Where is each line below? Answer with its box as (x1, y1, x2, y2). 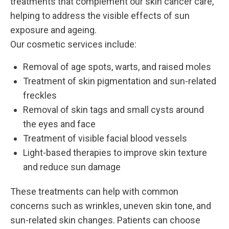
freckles (23, 90, 57, 101)
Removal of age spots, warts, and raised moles (23, 61, 211, 73)
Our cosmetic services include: (10, 39, 136, 50)
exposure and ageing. (10, 25, 97, 36)
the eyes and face (23, 119, 96, 130)
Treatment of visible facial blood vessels (23, 133, 187, 144)
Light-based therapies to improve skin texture (23, 147, 207, 158)
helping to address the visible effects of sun (10, 10, 190, 21)
